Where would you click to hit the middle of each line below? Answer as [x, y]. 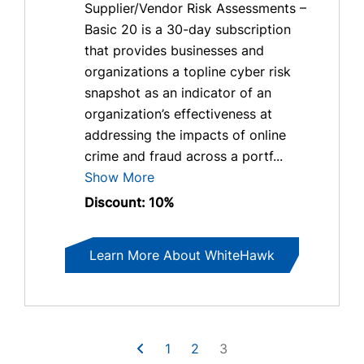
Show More [119, 178]
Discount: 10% [129, 203]
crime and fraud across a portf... [184, 156]
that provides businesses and [174, 51]
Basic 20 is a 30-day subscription [188, 30]
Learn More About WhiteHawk [182, 256]
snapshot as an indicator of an [178, 93]
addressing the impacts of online [185, 135]
